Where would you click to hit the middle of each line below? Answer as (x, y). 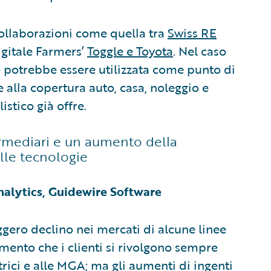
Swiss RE (192, 32)
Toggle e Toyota (130, 51)
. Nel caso (200, 51)
